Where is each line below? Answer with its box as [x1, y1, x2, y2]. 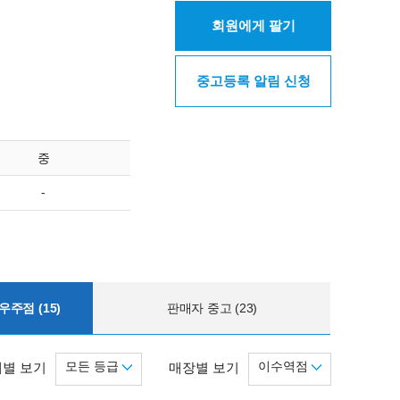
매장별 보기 [169, 360, 239, 375]
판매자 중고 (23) [166, 300, 258, 315]
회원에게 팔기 [211, 18, 296, 33]
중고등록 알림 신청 [196, 73, 311, 88]
